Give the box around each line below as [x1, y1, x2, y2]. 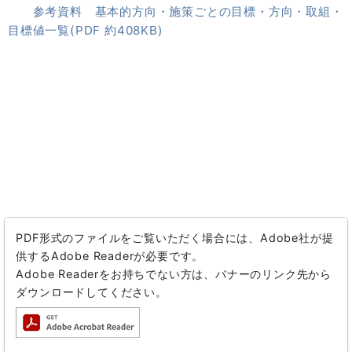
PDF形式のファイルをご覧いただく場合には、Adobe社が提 [16, 231, 334, 245]
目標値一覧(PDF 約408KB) [8, 23, 163, 38]
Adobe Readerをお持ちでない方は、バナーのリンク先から [16, 267, 332, 281]
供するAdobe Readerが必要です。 [16, 249, 204, 263]
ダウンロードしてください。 [16, 285, 167, 299]
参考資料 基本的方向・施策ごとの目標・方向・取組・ [32, 4, 343, 20]
